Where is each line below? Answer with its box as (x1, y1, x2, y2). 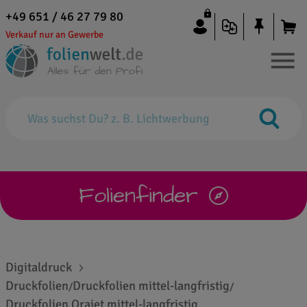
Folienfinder (79, 180, 199, 211)
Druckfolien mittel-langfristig (73, 278, 230, 293)
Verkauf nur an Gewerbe (5, 29, 103, 40)
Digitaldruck (5, 260, 72, 275)
